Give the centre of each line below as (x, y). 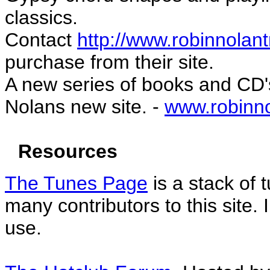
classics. (41, 17)
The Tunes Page (76, 183)
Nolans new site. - (85, 106)
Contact (41, 39)
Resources (65, 151)
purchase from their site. (109, 62)
